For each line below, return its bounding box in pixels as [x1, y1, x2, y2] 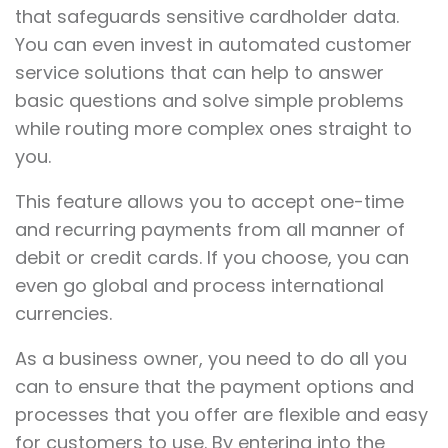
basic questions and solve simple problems [15, 88, 404, 114]
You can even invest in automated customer [15, 32, 412, 58]
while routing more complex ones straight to [15, 116, 412, 142]
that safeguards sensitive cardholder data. [15, 4, 399, 30]
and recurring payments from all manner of [15, 217, 405, 243]
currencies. [15, 301, 112, 327]
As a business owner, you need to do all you [15, 346, 407, 372]
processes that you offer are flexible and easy [15, 402, 428, 428]
